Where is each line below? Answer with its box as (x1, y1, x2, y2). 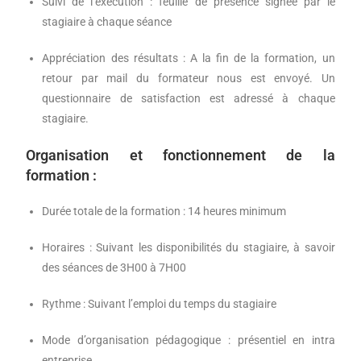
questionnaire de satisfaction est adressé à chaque (42, 92, 335, 106)
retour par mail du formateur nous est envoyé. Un (42, 72, 335, 85)
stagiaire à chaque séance (42, 15, 172, 29)
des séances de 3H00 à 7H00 (42, 261, 187, 275)
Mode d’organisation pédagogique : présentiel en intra (42, 334, 335, 347)
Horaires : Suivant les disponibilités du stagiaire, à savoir (42, 241, 335, 255)
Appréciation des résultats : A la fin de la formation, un (42, 52, 335, 65)
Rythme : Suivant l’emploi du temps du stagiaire (42, 297, 277, 311)
